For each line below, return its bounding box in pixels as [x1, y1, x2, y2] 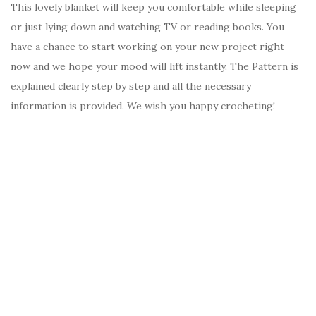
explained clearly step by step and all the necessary [11, 80, 251, 93]
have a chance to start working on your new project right [11, 40, 284, 54]
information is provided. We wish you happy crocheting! [11, 99, 275, 113]
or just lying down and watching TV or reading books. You [11, 20, 284, 34]
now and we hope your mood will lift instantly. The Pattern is [11, 60, 298, 73]
